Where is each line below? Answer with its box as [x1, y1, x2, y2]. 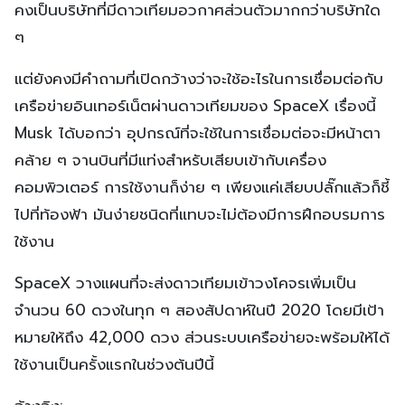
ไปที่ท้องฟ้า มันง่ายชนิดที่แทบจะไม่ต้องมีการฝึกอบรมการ [14, 202, 385, 226]
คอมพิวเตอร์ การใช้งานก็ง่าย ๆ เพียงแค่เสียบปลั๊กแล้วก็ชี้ [14, 174, 390, 199]
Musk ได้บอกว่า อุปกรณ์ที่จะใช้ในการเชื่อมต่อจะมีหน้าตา [14, 120, 381, 145]
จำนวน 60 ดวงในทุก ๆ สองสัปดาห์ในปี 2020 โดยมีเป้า [14, 297, 384, 322]
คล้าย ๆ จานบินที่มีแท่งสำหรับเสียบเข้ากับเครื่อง [14, 147, 326, 172]
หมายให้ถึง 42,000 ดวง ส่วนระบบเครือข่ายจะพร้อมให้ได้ [14, 325, 390, 349]
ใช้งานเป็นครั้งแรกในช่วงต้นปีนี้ [14, 352, 214, 376]
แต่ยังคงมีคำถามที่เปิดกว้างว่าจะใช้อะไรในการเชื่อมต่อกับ [14, 66, 383, 90]
